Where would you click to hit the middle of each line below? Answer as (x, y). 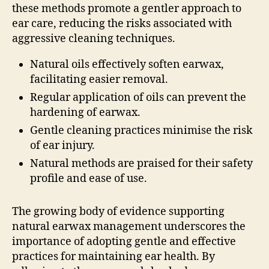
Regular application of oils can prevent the (138, 97)
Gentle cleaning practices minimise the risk (141, 130)
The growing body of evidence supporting (118, 211)
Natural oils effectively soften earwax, (127, 64)
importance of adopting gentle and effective (124, 241)
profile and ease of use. (89, 178)
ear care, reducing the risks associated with (122, 23)
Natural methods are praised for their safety (141, 163)
